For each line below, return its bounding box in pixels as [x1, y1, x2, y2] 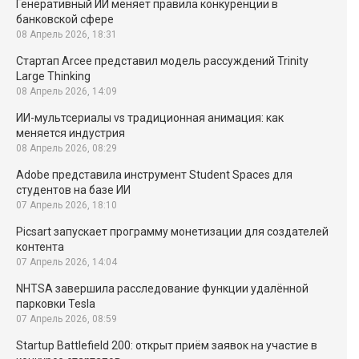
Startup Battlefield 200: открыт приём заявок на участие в [16, 339, 317, 352]
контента [16, 240, 64, 253]
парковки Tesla [16, 297, 95, 310]
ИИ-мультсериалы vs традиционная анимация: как [16, 111, 284, 124]
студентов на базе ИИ [16, 184, 131, 196]
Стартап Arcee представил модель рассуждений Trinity [16, 54, 309, 67]
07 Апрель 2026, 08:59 [16, 313, 117, 325]
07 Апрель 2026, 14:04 [16, 256, 117, 268]
